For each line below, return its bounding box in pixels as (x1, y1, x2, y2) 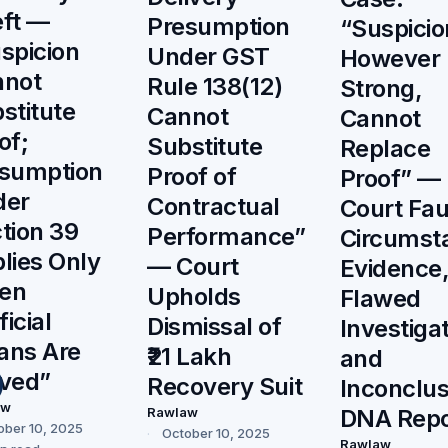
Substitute (147, 131, 263, 161)
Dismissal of (147, 311, 282, 341)
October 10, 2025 (162, 424, 271, 441)
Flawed (339, 283, 421, 313)
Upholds (147, 281, 241, 311)
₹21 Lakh (147, 341, 232, 371)
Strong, (339, 73, 423, 103)
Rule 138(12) (147, 71, 283, 101)
